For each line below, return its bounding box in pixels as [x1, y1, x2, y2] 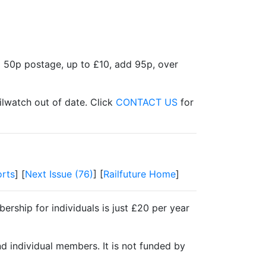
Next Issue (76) [25, 168, 93, 180]
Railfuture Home [103, 168, 176, 180]
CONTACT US [116, 96, 178, 108]
